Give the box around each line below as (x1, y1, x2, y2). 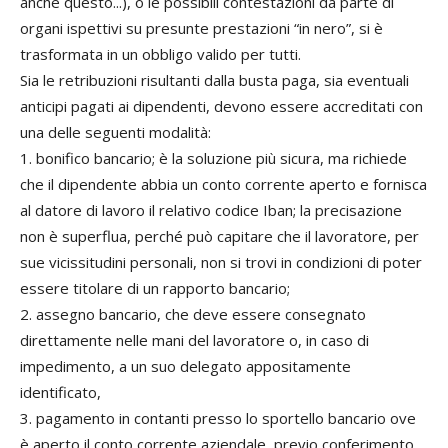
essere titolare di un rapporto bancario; (20, 277, 290, 298)
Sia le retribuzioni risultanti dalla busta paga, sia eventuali (20, 69, 409, 90)
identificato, (20, 381, 101, 402)
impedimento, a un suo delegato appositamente (20, 355, 351, 376)
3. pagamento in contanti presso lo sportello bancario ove (20, 407, 416, 428)
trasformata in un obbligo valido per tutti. (20, 43, 301, 64)
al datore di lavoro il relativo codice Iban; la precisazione (20, 199, 402, 220)
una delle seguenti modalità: (20, 121, 211, 142)
